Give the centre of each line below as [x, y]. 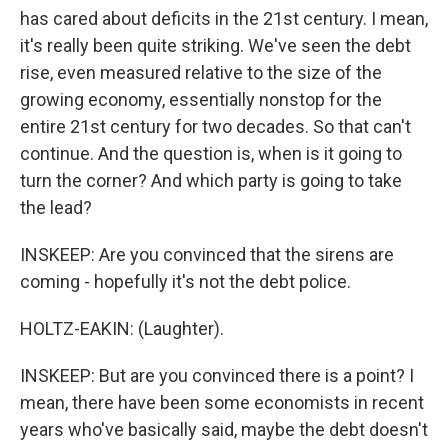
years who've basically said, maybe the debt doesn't [224, 429]
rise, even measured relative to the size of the [201, 72]
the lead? [56, 207]
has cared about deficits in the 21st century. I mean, [224, 18]
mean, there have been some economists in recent [222, 402]
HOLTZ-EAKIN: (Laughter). [122, 328]
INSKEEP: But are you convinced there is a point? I [217, 375]
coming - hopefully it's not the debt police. [185, 281]
